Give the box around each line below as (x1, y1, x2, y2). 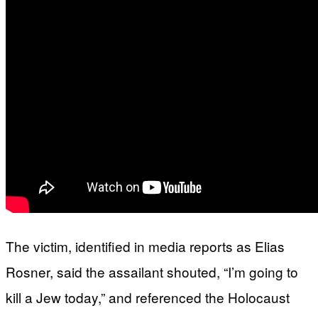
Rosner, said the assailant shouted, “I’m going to (6, 261, 298, 281)
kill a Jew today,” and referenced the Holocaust (6, 287, 290, 307)
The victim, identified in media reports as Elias (6, 236, 285, 256)
